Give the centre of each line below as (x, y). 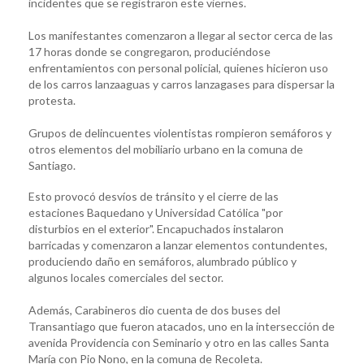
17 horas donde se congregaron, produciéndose (149, 51)
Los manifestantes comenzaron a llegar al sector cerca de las (181, 35)
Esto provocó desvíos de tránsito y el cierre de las (154, 196)
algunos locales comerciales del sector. (126, 277)
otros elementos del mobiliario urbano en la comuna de (166, 149)
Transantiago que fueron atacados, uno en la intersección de (182, 326)
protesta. (52, 100)
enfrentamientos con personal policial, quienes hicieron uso (178, 67)
